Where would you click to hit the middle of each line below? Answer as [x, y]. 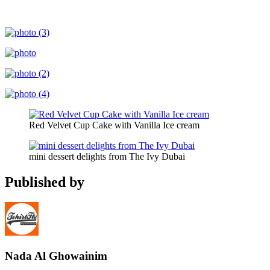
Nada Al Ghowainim [56, 256]
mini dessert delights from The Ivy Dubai [107, 156]
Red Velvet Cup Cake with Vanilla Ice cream [114, 125]
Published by [45, 182]
